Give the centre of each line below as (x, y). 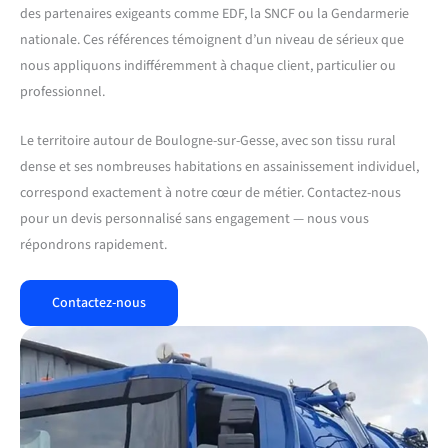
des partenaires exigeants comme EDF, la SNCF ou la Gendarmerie (214, 14)
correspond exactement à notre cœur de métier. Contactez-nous (210, 192)
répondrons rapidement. (93, 244)
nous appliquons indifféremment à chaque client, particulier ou (208, 66)
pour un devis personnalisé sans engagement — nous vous (194, 218)
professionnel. (62, 92)
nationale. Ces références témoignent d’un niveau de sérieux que (212, 40)
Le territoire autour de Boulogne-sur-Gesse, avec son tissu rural (208, 140)
